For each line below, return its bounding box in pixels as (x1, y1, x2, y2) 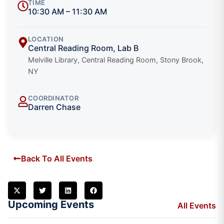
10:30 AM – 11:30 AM (27, 6, 107, 16)
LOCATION (27, 34, 64, 43)
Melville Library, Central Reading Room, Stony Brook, (27, 55, 203, 64)
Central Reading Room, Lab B (27, 42, 138, 53)
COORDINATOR (27, 93, 79, 102)
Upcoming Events (8, 198, 94, 210)
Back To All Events (21, 153, 92, 163)
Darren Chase (27, 101, 80, 112)
